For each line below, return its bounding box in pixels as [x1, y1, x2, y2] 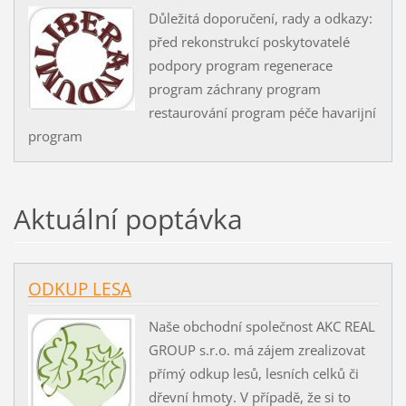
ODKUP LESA [27, 277, 131, 302]
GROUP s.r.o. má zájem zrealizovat [148, 340, 365, 359]
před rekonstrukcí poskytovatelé [148, 32, 350, 51]
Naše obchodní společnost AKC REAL [148, 316, 375, 335]
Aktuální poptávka [13, 200, 243, 238]
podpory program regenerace [148, 55, 333, 74]
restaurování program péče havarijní [148, 102, 376, 121]
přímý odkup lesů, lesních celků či [148, 363, 359, 382]
